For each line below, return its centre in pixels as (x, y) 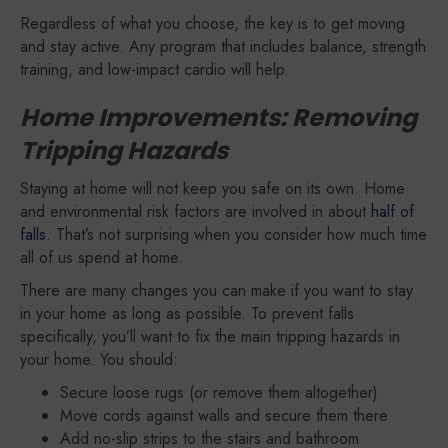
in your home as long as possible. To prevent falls (187, 313)
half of (392, 211)
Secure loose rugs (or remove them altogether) (219, 392)
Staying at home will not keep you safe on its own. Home (212, 188)
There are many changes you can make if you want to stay (216, 290)
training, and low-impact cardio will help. (154, 69)
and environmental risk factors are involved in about (195, 211)
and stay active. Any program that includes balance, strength (223, 46)
